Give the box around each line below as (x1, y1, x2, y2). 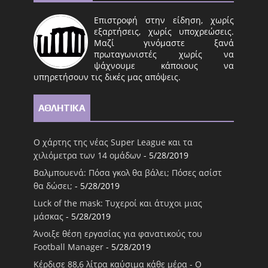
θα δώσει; (33, 180, 73, 192)
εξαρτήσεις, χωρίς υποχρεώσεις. (94, 25, 234, 37)
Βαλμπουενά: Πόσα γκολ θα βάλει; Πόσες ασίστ (33, 167, 223, 179)
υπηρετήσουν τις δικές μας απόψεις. (33, 71, 181, 83)
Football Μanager (33, 241, 104, 253)
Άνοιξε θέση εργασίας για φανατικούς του (33, 228, 203, 240)
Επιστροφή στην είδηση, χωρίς (94, 14, 234, 26)
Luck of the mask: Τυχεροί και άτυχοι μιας (33, 197, 203, 209)
